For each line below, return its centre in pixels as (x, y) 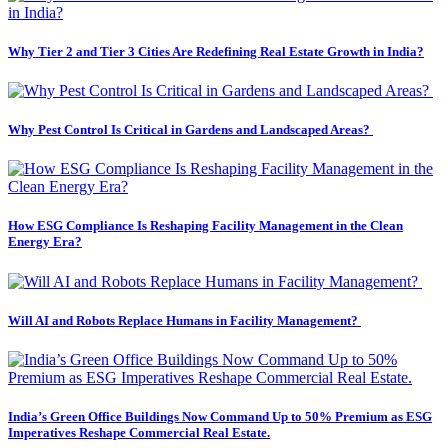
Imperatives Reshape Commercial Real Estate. (139, 433)
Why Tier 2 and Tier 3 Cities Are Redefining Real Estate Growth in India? (216, 51)
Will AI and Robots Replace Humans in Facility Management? (184, 320)
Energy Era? (45, 242)
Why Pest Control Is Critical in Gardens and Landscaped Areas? (190, 130)
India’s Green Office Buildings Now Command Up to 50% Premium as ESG (220, 417)
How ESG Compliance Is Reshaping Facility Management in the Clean (205, 226)
